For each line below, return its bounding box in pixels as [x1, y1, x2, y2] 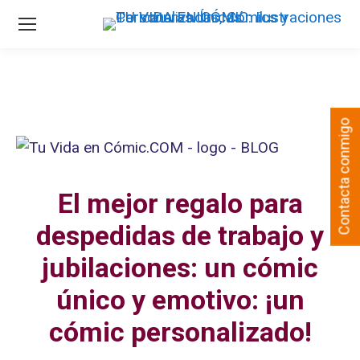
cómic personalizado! [48, 316, 312, 348]
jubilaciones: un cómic [42, 252, 318, 284]
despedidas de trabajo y [36, 219, 324, 252]
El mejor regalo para [57, 187, 303, 219]
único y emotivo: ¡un [55, 284, 305, 316]
